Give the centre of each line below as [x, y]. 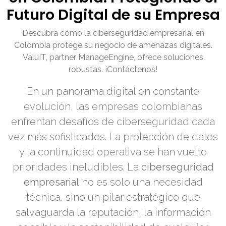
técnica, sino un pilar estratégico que [113, 197]
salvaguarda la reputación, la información [113, 213]
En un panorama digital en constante [113, 92]
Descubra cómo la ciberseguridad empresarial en [113, 33]
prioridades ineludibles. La [77, 167]
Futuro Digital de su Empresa [113, 15]
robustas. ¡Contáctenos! [113, 70]
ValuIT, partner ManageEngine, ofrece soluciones [113, 58]
